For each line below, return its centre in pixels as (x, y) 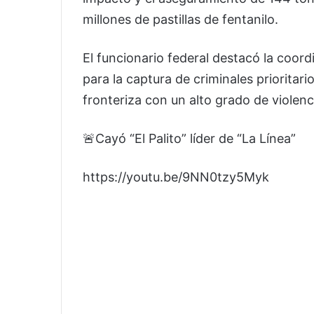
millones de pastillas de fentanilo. (180, 20)
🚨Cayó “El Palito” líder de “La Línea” (189, 139)
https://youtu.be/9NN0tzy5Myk (176, 177)
